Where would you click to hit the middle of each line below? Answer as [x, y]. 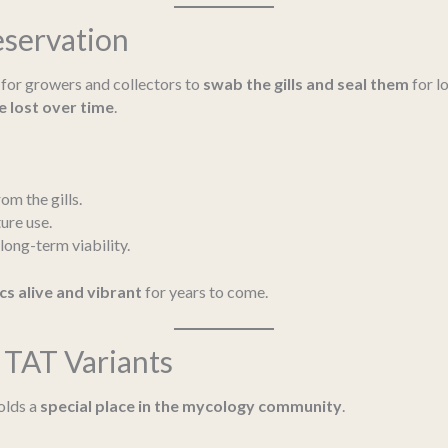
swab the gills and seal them [306, 84]
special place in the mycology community [191, 406]
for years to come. [205, 291]
